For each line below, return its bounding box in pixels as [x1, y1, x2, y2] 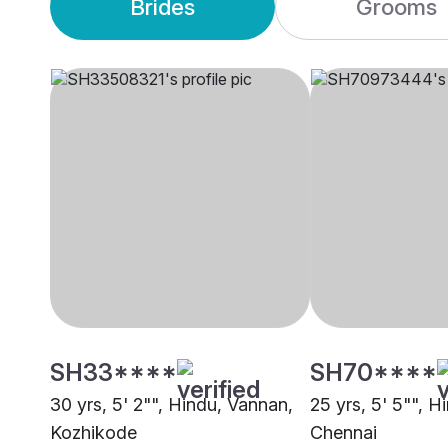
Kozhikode [50, 422, 137, 444]
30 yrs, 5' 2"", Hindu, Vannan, [50, 394, 293, 416]
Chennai [310, 422, 377, 444]
